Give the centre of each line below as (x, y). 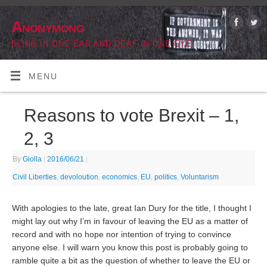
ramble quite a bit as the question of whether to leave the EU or (131, 261)
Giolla (32, 159)
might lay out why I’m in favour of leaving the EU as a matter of (130, 222)
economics (120, 177)
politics (166, 177)
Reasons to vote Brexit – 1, (132, 116)
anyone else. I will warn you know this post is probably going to (130, 248)
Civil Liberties (35, 177)
